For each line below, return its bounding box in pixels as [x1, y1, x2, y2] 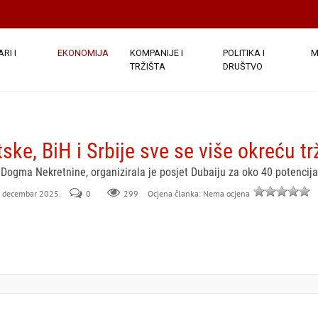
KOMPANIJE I [129, 48, 183, 58]
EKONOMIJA [57, 48, 109, 58]
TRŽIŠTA [129, 61, 165, 72]
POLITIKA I [223, 48, 265, 58]
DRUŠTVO [223, 61, 263, 72]
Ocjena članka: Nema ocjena [146, 188, 252, 199]
